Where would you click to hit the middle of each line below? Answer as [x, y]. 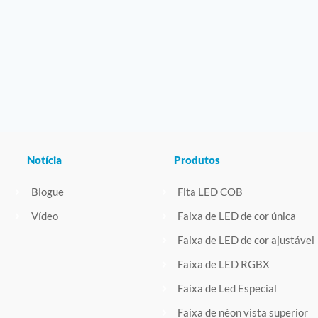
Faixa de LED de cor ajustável [246, 240]
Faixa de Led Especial [227, 289]
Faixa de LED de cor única [237, 216]
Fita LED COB [210, 192]
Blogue [47, 192]
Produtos [197, 160]
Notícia [45, 160]
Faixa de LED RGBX [224, 264]
